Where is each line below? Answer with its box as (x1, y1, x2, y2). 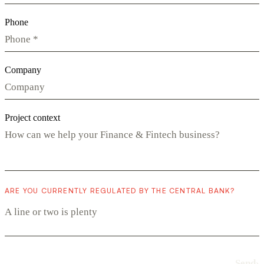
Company (5, 64, 41, 75)
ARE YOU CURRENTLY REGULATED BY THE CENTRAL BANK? (5, 186, 235, 195)
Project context (5, 112, 60, 123)
